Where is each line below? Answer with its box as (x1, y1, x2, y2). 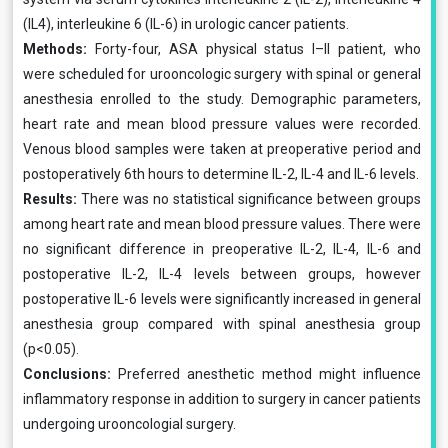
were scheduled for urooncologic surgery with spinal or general (23, 66, 421, 82)
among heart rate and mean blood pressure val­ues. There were (23, 216, 421, 232)
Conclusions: (23, 366, 119, 382)
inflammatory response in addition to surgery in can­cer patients (23, 391, 421, 407)
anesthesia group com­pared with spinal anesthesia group (23, 316, 421, 332)
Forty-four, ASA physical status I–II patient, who (94, 41, 422, 57)
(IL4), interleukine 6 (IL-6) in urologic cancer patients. (23, 16, 349, 32)
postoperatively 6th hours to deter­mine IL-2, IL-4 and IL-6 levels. (23, 166, 419, 182)
